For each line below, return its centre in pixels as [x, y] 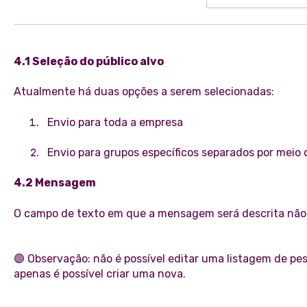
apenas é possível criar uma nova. [99, 274]
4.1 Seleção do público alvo [88, 61]
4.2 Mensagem [54, 183]
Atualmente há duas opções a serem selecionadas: [144, 92]
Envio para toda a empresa [115, 122]
